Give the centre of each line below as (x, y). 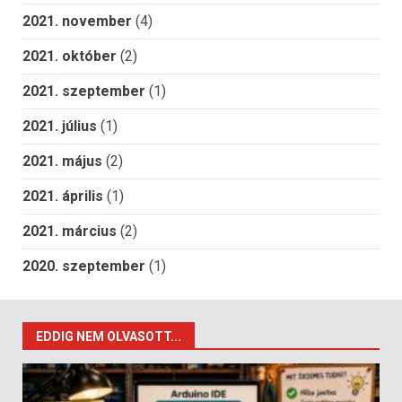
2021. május (62, 162)
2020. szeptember (84, 267)
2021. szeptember (84, 92)
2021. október (70, 57)
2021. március (70, 232)
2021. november (77, 22)
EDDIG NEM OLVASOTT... (109, 337)
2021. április (63, 197)
